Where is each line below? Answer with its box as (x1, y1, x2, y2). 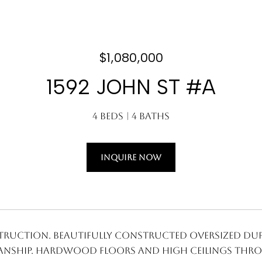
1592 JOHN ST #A (46, 75, 216, 99)
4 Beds (92, 111, 123, 122)
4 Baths (132, 111, 170, 122)
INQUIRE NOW (101, 153, 161, 162)
